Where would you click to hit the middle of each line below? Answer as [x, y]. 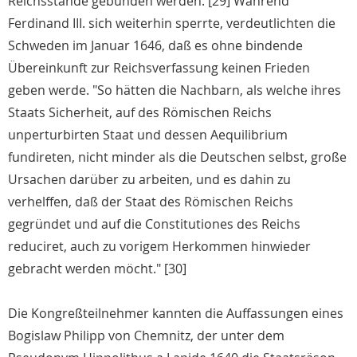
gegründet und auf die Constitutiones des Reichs [154, 224]
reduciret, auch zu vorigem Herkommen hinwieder [159, 247]
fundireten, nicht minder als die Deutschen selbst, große [177, 157]
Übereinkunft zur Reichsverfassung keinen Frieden [159, 68]
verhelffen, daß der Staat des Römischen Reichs [151, 202]
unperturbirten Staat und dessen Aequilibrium [148, 135]
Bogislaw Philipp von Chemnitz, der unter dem [146, 336]
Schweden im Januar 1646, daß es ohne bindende [155, 46]
